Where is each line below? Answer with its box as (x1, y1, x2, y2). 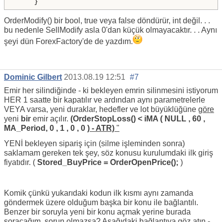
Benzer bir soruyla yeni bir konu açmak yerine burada (4, 207, 191, 216)
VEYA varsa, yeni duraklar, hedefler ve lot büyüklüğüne (4, 105, 198, 113)
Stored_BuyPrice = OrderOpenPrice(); (37, 158, 178, 166)
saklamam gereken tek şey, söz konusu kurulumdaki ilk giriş (4, 148, 213, 157)
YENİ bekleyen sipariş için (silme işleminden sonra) (4, 139, 185, 148)
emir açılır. (31, 114, 70, 123)
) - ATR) (87, 123, 114, 132)
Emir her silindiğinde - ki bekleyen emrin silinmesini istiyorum (4, 86, 218, 95)
